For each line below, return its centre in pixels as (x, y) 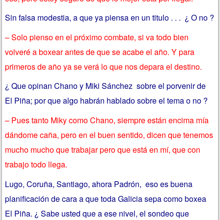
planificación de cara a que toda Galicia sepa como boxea (106, 198)
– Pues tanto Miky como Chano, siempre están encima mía (107, 120)
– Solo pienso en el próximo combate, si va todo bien (97, 37)
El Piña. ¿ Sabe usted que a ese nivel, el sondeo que (97, 213)
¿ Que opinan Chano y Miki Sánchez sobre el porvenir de (106, 86)
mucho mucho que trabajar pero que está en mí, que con (103, 150)
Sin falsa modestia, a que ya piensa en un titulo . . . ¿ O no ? (110, 18)
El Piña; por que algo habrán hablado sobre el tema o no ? (107, 101)
